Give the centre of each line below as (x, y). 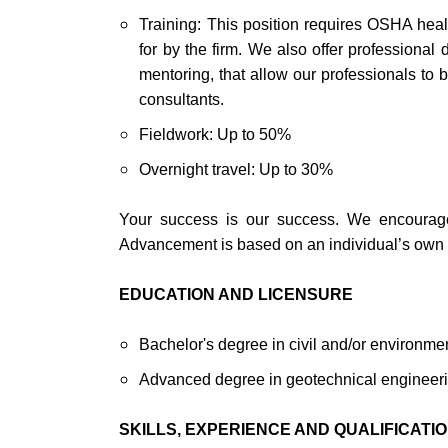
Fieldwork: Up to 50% (215, 134)
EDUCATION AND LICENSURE (236, 294)
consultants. (182, 99)
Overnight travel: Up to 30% (236, 169)
